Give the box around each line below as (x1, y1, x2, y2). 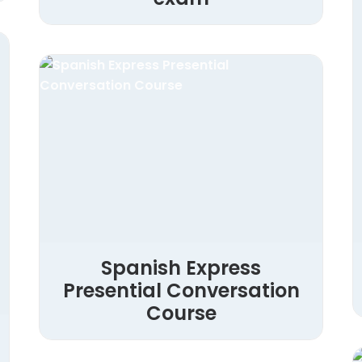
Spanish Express (101, 255, 261, 282)
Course (145, 300, 217, 327)
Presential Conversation (62, 277, 300, 305)
